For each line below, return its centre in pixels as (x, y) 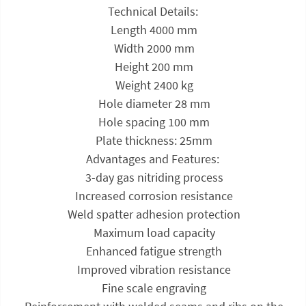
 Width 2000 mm (153, 48)
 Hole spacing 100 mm (153, 122)
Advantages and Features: (153, 158)
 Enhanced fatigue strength (153, 251)
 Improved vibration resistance (153, 269)
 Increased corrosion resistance (153, 195)
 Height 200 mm (153, 66)
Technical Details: (153, 11)
